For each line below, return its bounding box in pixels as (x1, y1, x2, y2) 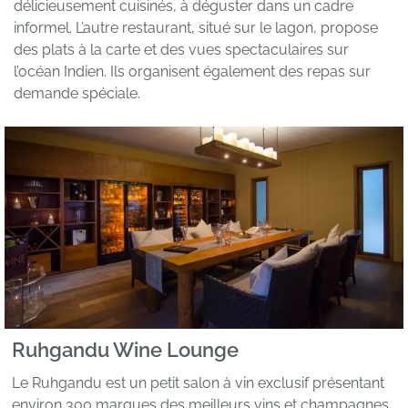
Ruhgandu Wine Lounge (12, 338, 239, 362)
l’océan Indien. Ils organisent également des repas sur (14, 63, 371, 81)
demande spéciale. (14, 85, 140, 103)
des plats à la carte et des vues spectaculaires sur (14, 41, 349, 59)
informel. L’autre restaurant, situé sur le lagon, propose (14, 19, 378, 37)
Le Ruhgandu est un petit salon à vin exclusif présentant (12, 373, 384, 392)
